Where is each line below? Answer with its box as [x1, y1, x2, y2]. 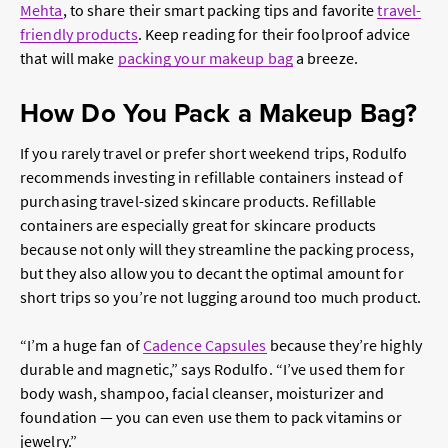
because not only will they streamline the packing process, [20, 239, 414, 260]
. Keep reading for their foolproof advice [137, 24, 410, 45]
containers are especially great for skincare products [20, 215, 377, 236]
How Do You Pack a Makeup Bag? [20, 94, 424, 133]
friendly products [20, 24, 138, 45]
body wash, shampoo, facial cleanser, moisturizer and [20, 383, 385, 404]
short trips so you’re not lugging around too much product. [20, 287, 421, 308]
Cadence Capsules [142, 335, 267, 356]
